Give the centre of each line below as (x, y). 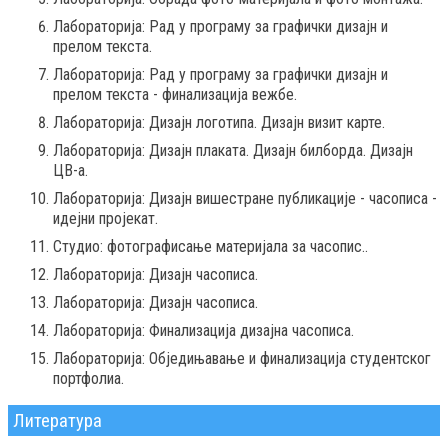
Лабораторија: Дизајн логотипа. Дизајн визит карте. (219, 123)
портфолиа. (88, 379)
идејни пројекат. (105, 219)
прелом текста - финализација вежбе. (175, 95)
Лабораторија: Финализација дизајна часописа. (203, 331)
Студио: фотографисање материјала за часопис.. (210, 247)
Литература (57, 421)
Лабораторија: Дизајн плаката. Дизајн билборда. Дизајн (233, 151)
